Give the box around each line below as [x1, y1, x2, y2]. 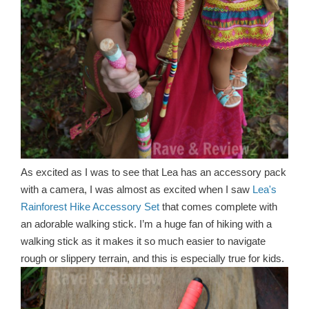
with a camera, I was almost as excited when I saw [21, 183, 252, 195]
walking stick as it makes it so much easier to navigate [21, 235, 266, 247]
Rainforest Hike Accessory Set [21, 201, 159, 212]
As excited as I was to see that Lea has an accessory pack [21, 166, 286, 178]
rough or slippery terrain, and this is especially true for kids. [21, 252, 284, 264]
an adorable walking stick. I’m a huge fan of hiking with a [21, 218, 272, 230]
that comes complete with [159, 201, 277, 212]
